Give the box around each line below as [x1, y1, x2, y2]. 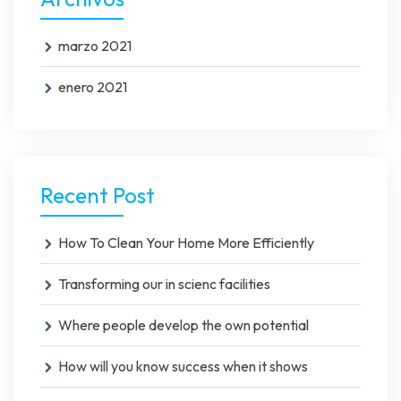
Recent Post [40, 181, 155, 209]
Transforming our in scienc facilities [58, 274, 270, 293]
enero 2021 [58, 77, 127, 96]
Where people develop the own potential [58, 315, 309, 334]
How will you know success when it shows [58, 356, 308, 375]
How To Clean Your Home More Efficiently [58, 233, 314, 252]
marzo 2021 [58, 36, 132, 55]
